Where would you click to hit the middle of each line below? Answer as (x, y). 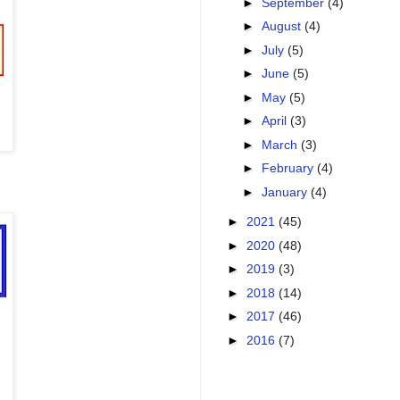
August (283, 26)
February (289, 168)
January (286, 192)
